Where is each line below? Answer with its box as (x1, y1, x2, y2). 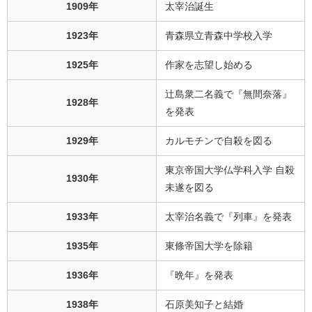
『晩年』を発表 (165, 270, 233, 281)
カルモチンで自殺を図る (165, 136, 272, 146)
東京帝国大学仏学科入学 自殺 (165, 165, 295, 175)
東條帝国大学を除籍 (165, 241, 253, 251)
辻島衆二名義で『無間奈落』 (165, 89, 292, 100)
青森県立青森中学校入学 (165, 31, 272, 41)
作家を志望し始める (165, 60, 253, 70)
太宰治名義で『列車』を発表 (165, 212, 292, 222)
